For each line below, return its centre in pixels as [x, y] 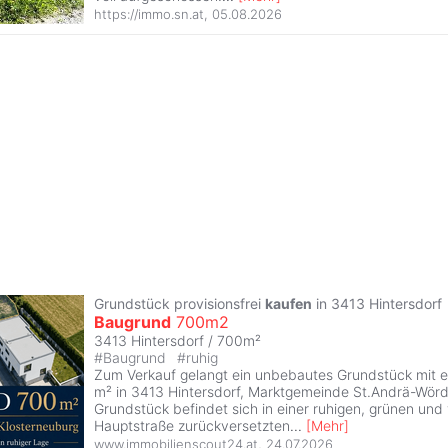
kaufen [288, 303]
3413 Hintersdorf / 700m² [177, 340]
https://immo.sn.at [149, 14]
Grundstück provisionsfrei [179, 303]
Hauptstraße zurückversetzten [192, 425]
